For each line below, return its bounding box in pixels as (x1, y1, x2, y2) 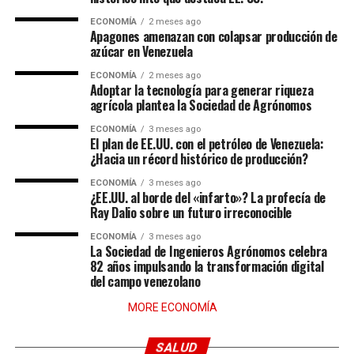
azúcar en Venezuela (89, 42, 193, 61)
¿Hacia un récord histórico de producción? (89, 149, 308, 168)
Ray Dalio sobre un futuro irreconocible (89, 203, 292, 222)
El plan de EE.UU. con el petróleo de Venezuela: (89, 134, 324, 153)
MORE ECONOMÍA (128, 301, 218, 314)
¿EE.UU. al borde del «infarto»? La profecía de (89, 188, 326, 207)
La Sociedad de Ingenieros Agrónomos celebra (89, 242, 327, 261)
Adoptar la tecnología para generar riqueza (89, 81, 314, 100)
